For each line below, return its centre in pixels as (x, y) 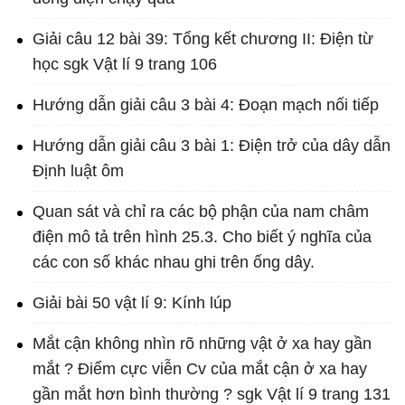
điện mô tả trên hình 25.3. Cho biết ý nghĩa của (202, 237)
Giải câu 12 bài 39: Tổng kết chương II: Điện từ (203, 39)
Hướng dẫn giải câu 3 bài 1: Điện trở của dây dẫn (212, 146)
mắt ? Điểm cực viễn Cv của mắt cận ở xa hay (200, 369)
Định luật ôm (78, 171)
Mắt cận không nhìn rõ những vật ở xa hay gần (202, 344)
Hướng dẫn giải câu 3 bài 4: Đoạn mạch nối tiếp (206, 105)
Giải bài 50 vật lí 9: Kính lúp (132, 303)
